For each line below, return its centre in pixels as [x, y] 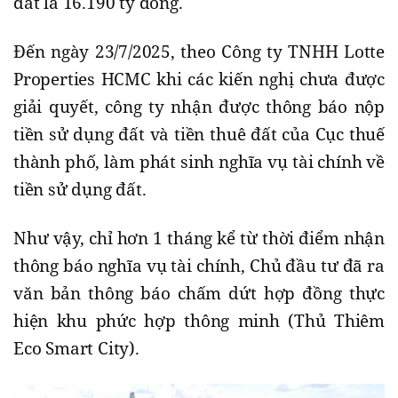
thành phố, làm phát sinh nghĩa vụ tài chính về [199, 161]
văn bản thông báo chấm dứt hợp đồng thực [199, 293]
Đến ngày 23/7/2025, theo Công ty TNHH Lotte [199, 51]
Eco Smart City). [76, 348]
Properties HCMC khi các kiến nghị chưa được [199, 79]
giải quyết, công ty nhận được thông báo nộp [199, 106]
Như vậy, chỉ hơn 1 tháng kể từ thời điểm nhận [199, 238]
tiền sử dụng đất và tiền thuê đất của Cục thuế [199, 134]
